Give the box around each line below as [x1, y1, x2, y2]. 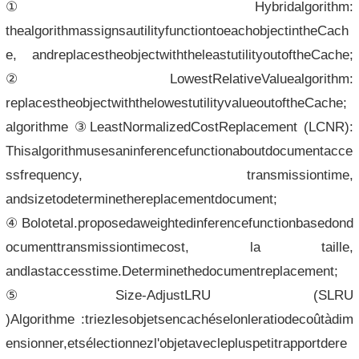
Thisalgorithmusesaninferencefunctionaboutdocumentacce [5, 143, 353, 158]
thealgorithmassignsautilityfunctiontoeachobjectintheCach [5, 22, 349, 38]
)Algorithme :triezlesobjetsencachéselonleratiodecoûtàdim [5, 311, 354, 326]
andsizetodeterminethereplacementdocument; [5, 191, 277, 206]
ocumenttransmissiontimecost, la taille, [5, 239, 354, 254]
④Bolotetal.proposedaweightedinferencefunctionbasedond [5, 215, 354, 230]
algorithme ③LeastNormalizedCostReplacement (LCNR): [5, 119, 354, 134]
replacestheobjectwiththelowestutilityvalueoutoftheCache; [5, 95, 347, 110]
